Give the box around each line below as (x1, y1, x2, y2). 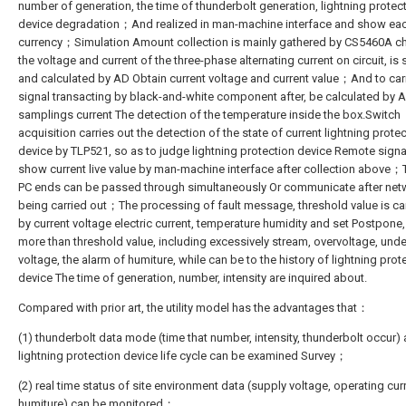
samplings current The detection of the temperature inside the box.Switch (18, 108, 401, 121)
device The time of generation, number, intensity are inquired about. (18, 271, 367, 285)
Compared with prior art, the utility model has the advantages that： (18, 301, 369, 314)
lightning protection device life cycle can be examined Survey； (18, 349, 347, 362)
